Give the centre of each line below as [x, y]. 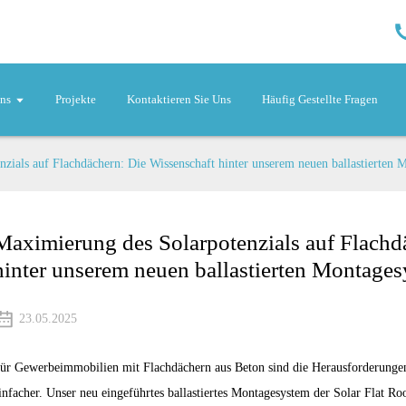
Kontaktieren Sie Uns [179, 99]
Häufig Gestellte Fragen [319, 99]
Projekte [75, 99]
